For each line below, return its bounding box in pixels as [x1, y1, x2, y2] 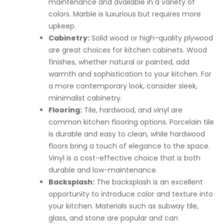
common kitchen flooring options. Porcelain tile [48, 117, 214, 127]
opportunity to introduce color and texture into [48, 189, 213, 199]
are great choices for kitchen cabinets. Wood [48, 45, 207, 55]
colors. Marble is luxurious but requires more [48, 9, 201, 19]
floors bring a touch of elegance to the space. [48, 141, 210, 151]
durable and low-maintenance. [48, 165, 157, 175]
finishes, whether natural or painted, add [48, 57, 189, 67]
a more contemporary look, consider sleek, [48, 81, 197, 91]
